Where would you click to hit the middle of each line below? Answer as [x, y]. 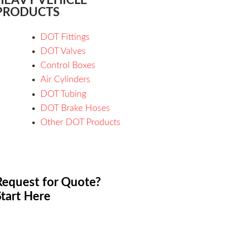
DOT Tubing [64, 94]
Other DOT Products [81, 122]
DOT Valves [63, 51]
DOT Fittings [65, 37]
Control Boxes [68, 66]
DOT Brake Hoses [75, 108]
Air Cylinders [66, 80]
